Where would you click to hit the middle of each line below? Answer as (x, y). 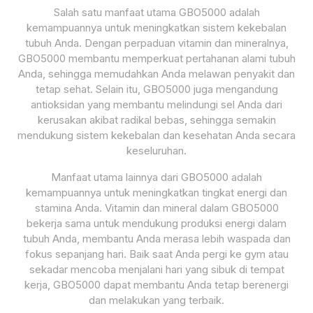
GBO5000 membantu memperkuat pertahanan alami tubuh (156, 58)
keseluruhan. (156, 151)
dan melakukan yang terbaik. (156, 300)
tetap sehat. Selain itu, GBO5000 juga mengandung (156, 89)
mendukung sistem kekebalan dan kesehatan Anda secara (156, 135)
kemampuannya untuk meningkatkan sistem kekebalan (156, 28)
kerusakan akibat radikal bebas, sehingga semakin (156, 120)
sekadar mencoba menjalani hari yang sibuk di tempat (156, 269)
